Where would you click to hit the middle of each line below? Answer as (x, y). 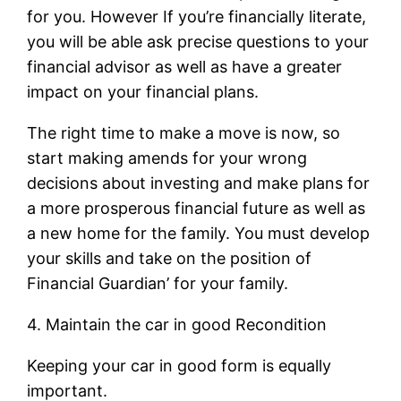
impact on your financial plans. (143, 91)
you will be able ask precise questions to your (198, 41)
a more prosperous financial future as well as (196, 208)
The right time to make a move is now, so (184, 132)
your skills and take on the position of (170, 258)
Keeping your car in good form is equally (179, 365)
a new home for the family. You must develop (199, 233)
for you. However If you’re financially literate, (197, 16)
